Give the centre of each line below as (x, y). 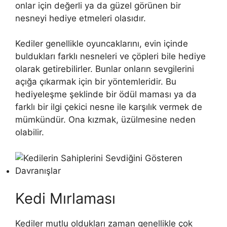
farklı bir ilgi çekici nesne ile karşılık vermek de (109, 107)
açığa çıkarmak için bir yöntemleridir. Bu (96, 82)
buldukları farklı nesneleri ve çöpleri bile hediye (110, 56)
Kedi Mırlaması (65, 199)
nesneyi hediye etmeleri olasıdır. (81, 18)
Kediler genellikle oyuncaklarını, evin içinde (102, 44)
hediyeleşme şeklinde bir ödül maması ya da (106, 94)
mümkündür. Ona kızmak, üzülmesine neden (105, 120)
